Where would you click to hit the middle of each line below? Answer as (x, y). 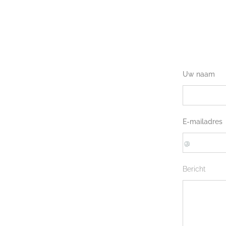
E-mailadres (203, 122)
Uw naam (199, 74)
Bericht (194, 169)
